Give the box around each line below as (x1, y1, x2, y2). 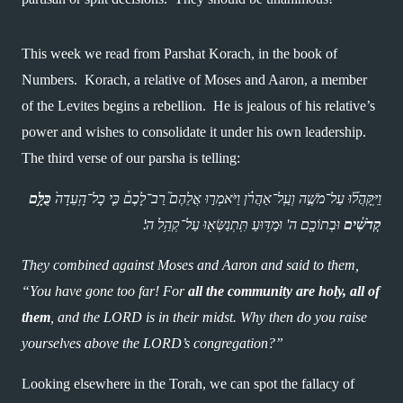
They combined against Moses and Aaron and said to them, (22, 257, 359, 273)
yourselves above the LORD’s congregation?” (22, 336, 283, 351)
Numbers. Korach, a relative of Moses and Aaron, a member (22, 72, 367, 87)
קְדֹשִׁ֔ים (344, 217, 381, 232)
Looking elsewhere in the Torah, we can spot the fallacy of (22, 376, 354, 391)
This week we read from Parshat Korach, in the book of (22, 46, 337, 61)
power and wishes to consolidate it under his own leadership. (22, 124, 370, 139)
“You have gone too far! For (22, 283, 188, 299)
